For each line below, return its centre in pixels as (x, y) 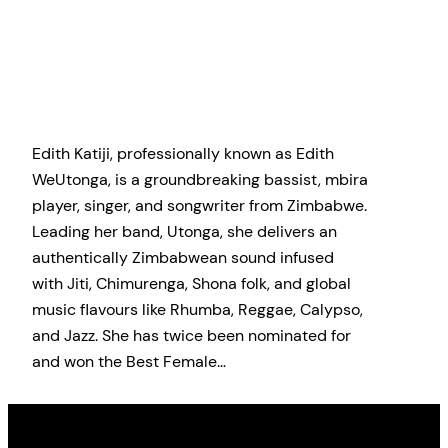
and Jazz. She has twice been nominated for (191, 335)
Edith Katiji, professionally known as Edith (183, 153)
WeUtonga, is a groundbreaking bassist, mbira (200, 179)
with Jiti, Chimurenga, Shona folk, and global (191, 283)
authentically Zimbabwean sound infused (183, 257)
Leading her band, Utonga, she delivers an (184, 231)
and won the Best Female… (129, 361)
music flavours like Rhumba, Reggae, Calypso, (197, 309)
